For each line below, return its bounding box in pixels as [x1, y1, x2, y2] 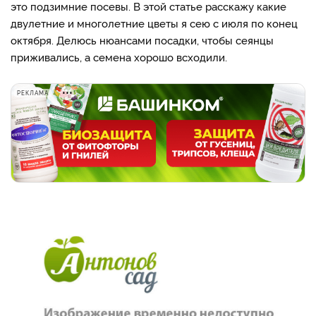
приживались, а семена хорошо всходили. [11, 49, 227, 64]
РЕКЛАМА [17, 89, 49, 97]
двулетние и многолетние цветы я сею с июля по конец [11, 16, 298, 30]
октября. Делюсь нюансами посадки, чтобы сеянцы [11, 32, 274, 47]
